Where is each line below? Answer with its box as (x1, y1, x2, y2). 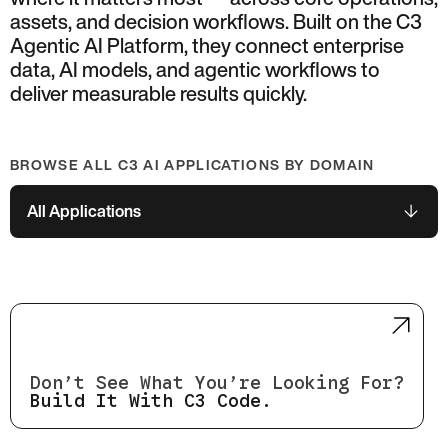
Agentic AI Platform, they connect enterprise (10, 34, 404, 56)
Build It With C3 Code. (29, 388, 272, 412)
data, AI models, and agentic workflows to (10, 58, 380, 80)
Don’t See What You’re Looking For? (29, 370, 404, 394)
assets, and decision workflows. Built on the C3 (10, 10, 422, 32)
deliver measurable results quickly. (10, 82, 307, 104)
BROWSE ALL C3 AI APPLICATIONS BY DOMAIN (10, 157, 375, 172)
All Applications (26, 203, 141, 220)
